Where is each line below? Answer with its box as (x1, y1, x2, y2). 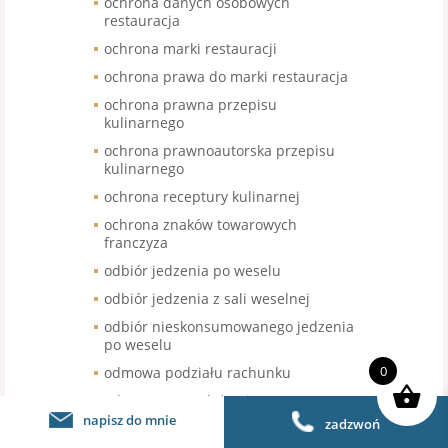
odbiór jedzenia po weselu (104, 261, 281, 280)
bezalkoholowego (104, 409, 219, 428)
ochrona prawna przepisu (104, 95, 277, 114)
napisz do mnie (82, 411, 176, 429)
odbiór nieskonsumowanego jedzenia (104, 317, 354, 336)
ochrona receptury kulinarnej (104, 187, 300, 206)
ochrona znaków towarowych (104, 215, 297, 234)
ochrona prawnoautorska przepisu (104, 141, 335, 160)
